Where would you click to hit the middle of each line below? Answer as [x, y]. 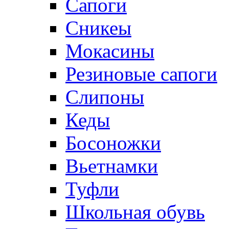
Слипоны [105, 97]
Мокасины [110, 51]
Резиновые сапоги [141, 74]
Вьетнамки [112, 166]
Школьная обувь [135, 212]
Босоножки [113, 143]
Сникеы [98, 28]
